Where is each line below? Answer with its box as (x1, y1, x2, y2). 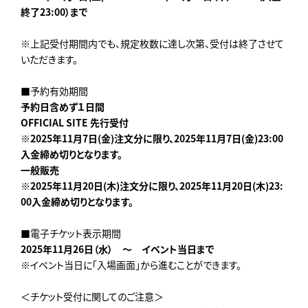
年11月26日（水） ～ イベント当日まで (43, 242, 214, 256)
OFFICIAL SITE (21, 115, 90, 130)
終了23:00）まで (21, 5, 88, 19)
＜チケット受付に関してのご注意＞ (21, 289, 164, 304)
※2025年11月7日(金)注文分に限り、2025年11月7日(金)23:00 (21, 131, 283, 146)
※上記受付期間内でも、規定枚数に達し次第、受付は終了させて (21, 36, 284, 51)
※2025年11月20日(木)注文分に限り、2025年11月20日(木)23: (21, 179, 283, 193)
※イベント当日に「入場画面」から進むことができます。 (21, 258, 241, 272)
